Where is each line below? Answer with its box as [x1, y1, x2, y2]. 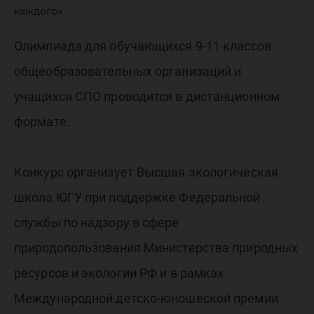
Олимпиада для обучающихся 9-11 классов [14, 39, 271, 53]
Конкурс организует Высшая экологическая [14, 165, 278, 179]
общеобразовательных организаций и [14, 64, 242, 78]
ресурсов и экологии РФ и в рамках [14, 266, 224, 280]
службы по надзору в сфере [14, 215, 179, 230]
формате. [14, 114, 70, 129]
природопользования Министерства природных [14, 240, 299, 255]
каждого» [14, 5, 62, 18]
